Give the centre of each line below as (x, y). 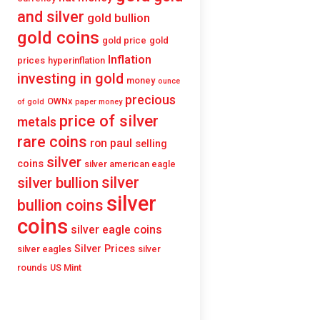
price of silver (109, 120)
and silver (51, 16)
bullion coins (60, 205)
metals (37, 121)
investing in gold (70, 79)
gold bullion (119, 17)
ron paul (111, 143)
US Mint (66, 267)
